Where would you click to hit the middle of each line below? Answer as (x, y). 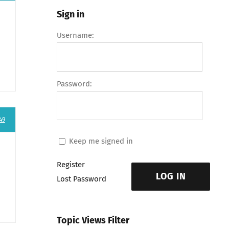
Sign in (70, 15)
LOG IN (171, 177)
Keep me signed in (101, 141)
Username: (75, 36)
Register (71, 165)
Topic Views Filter (93, 221)
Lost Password (81, 179)
